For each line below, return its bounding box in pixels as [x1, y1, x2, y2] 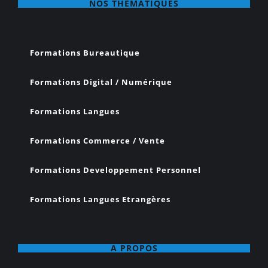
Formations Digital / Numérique [30, 77, 172, 88]
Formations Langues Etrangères [30, 194, 170, 205]
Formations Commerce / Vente [30, 135, 165, 147]
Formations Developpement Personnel [30, 165, 201, 176]
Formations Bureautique [30, 47, 140, 59]
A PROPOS [110, 242, 158, 254]
